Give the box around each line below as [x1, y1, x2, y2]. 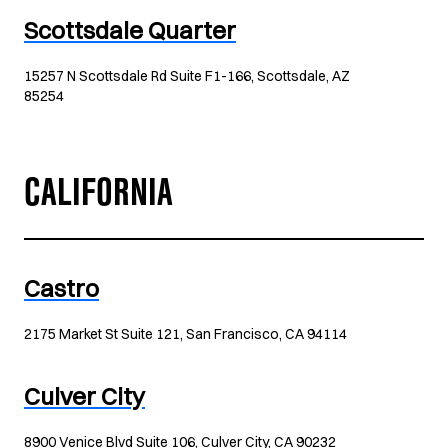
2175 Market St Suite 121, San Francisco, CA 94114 [24, 325, 347, 343]
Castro [24, 273, 99, 303]
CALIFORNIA [24, 178, 173, 218]
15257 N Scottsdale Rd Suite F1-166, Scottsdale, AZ [24, 67, 350, 85]
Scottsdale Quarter [24, 15, 236, 45]
